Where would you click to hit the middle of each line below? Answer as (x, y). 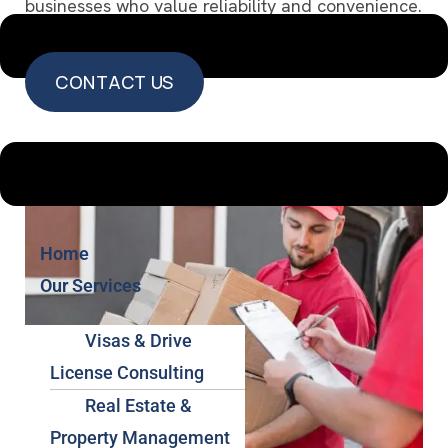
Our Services (90, 286)
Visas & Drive (138, 341)
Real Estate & (138, 406)
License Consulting (127, 373)
